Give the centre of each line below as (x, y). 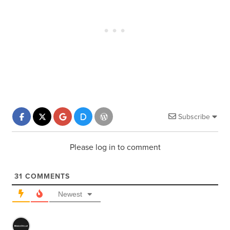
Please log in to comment (115, 148)
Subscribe (194, 117)
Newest (70, 194)
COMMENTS (46, 177)
